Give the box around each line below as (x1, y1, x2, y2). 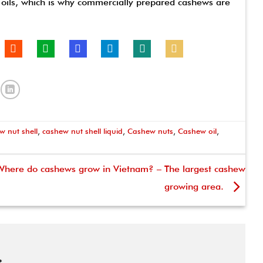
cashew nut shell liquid (42, 126, 123, 136)
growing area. (164, 180, 227, 192)
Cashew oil (178, 126, 217, 136)
